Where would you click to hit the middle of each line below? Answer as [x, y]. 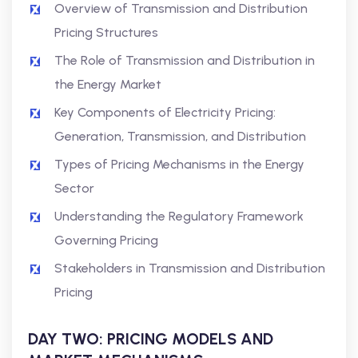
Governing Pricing [106, 240]
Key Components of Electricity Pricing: [165, 112]
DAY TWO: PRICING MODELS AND [151, 339]
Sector [74, 188]
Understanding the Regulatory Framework [179, 216]
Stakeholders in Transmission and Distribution [190, 268]
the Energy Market [108, 84]
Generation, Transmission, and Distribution [180, 136]
